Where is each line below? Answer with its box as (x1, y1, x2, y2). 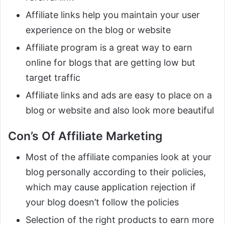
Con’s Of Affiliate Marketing (8, 129, 162, 143)
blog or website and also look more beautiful (26, 104, 214, 116)
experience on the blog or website (26, 24, 171, 35)
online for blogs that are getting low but (26, 57, 195, 68)
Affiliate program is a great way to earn (26, 42, 192, 53)
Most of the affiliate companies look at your (26, 152, 211, 163)
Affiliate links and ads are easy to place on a (26, 89, 212, 100)
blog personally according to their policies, (26, 167, 206, 178)
